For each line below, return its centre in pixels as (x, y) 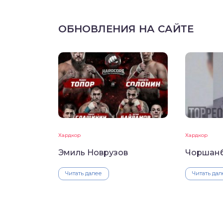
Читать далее (84, 173)
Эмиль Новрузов (93, 153)
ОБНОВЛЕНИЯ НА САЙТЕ (126, 29)
